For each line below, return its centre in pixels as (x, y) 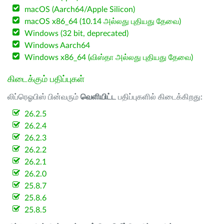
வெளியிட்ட (98, 97)
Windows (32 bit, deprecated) (77, 33)
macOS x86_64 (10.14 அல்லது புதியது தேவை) (103, 21)
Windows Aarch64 (57, 45)
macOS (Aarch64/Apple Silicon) (80, 9)
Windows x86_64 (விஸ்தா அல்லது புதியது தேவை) (109, 57)
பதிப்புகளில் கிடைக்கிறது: (159, 97)
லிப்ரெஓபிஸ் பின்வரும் (44, 97)
